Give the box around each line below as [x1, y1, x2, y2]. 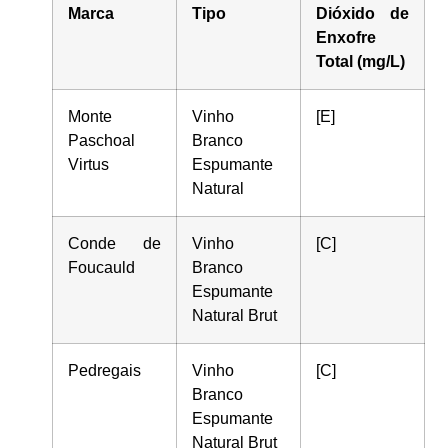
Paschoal [68, 131, 136, 149]
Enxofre [316, 28, 377, 46]
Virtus [68, 155, 110, 173]
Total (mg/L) [316, 52, 406, 70]
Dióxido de [316, 4, 410, 22]
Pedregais [68, 361, 142, 379]
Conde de [68, 234, 162, 252]
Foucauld [68, 258, 136, 276]
